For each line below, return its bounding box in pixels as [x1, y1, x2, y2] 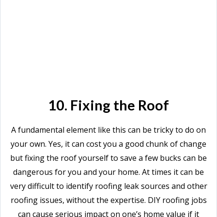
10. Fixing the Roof [48, 97, 169, 113]
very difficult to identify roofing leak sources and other [10, 181, 207, 191]
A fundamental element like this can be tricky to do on [11, 124, 206, 135]
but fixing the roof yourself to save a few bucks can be [10, 153, 207, 163]
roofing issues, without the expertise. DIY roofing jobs [10, 195, 207, 205]
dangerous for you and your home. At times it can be [13, 167, 204, 177]
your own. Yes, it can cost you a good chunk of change [11, 139, 206, 149]
